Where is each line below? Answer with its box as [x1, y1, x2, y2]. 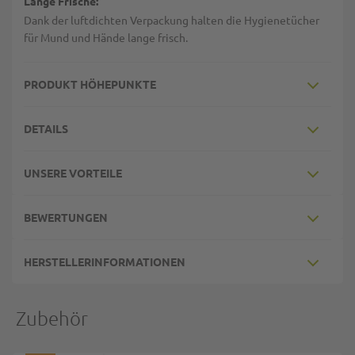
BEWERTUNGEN [24, 210, 108, 224]
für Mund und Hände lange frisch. [24, 30, 188, 44]
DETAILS [24, 121, 68, 136]
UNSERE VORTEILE [24, 166, 122, 180]
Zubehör [16, 306, 88, 330]
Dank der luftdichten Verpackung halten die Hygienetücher [24, 13, 319, 27]
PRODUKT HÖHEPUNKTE [24, 77, 156, 91]
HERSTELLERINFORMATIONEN [24, 254, 185, 269]
